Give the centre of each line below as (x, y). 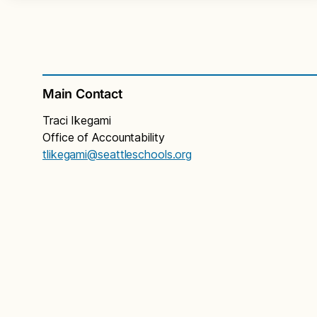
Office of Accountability (104, 137)
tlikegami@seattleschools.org (117, 154)
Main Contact (82, 93)
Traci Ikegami (77, 120)
